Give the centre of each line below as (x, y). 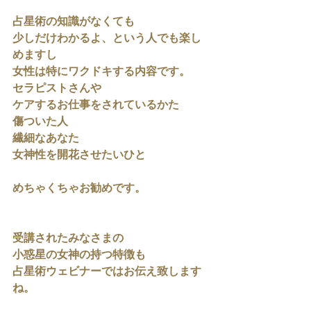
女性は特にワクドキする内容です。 (101, 72)
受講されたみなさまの (68, 239)
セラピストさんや (57, 89)
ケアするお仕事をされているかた (96, 106)
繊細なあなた (46, 139)
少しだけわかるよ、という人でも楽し (107, 39)
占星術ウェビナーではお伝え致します (107, 272)
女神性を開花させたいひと (79, 155)
